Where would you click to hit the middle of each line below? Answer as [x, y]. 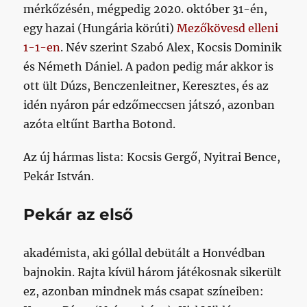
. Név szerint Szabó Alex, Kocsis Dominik [171, 48]
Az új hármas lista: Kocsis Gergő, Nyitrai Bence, [152, 157]
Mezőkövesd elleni [228, 28]
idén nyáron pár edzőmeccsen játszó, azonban [149, 105]
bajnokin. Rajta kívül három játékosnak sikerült [153, 272]
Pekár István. [59, 176]
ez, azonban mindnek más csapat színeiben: [144, 291]
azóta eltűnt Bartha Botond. [100, 124]
